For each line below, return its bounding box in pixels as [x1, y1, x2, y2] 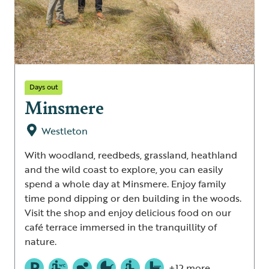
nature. [25, 234, 56, 249]
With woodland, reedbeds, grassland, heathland [25, 147, 237, 162]
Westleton [41, 123, 88, 138]
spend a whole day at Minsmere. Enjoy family [25, 176, 226, 191]
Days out [29, 80, 58, 92]
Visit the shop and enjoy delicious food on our [25, 205, 231, 220]
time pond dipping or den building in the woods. [25, 190, 241, 205]
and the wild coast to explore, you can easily [25, 162, 223, 177]
